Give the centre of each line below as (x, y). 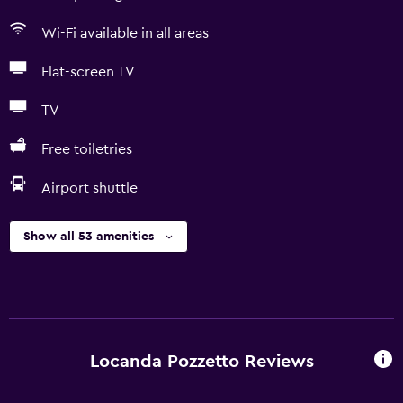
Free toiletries (87, 149)
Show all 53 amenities (89, 237)
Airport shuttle (90, 188)
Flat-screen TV (88, 72)
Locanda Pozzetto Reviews (201, 361)
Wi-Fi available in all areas (125, 33)
